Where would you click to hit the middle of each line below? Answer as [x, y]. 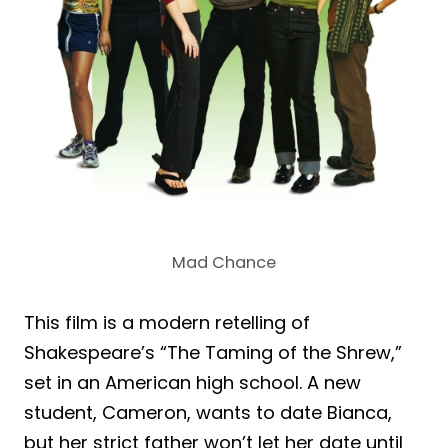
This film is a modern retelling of [167, 322]
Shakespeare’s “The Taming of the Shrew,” [213, 352]
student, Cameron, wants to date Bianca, [208, 412]
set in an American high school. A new [192, 382]
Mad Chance [224, 262]
